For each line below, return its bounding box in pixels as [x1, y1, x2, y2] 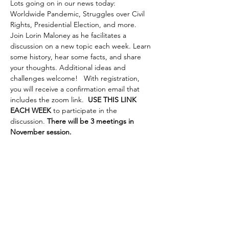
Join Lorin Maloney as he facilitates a [10, 31, 128, 40]
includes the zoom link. [10, 95, 88, 104]
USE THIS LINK [88, 95, 139, 104]
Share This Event [10, 156, 76, 169]
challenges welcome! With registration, [10, 74, 142, 83]
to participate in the [51, 106, 119, 115]
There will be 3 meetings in [47, 117, 136, 126]
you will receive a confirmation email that [10, 84, 142, 94]
